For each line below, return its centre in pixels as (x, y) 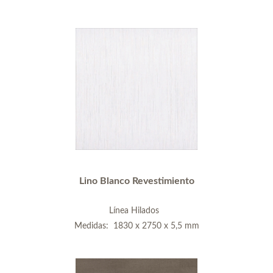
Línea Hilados (136, 211)
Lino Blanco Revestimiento (136, 181)
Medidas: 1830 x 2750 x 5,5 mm (136, 226)
